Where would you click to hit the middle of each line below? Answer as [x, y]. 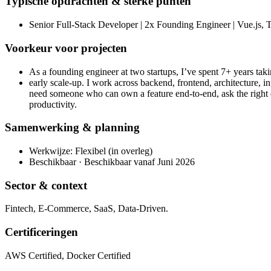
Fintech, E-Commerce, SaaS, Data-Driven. [87, 209]
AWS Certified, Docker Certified [68, 255]
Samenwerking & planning [72, 128]
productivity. [53, 104]
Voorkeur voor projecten [66, 48]
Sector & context [46, 185]
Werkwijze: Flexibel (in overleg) [91, 151]
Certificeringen [41, 232]
